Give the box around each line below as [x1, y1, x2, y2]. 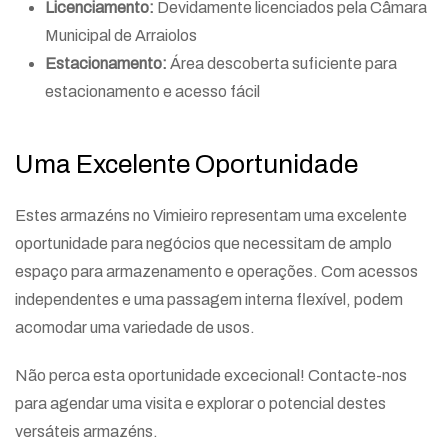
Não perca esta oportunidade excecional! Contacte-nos [15, 366, 407, 384]
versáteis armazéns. [15, 422, 158, 440]
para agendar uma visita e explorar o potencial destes [15, 394, 386, 412]
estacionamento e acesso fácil [45, 82, 260, 100]
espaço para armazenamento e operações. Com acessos [15, 262, 418, 280]
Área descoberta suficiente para [167, 54, 397, 72]
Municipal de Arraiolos [45, 26, 197, 44]
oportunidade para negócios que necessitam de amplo [15, 234, 392, 252]
